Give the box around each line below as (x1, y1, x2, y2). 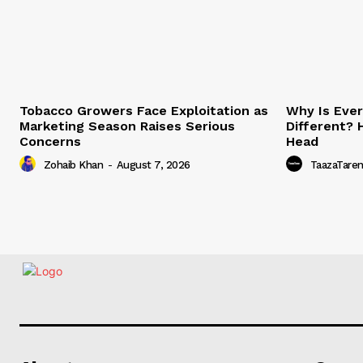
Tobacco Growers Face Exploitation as (19, 103, 268, 119)
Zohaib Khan (43, 159, 103, 172)
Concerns (19, 134, 81, 150)
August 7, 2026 (116, 159, 190, 172)
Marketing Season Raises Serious (19, 118, 235, 135)
